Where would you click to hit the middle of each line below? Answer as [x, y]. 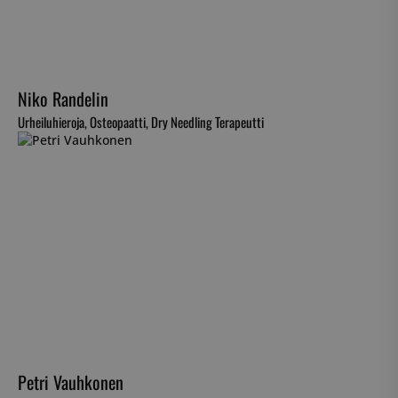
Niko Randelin [63, 99]
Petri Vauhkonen [71, 382]
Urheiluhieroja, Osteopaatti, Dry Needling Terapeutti [141, 122]
